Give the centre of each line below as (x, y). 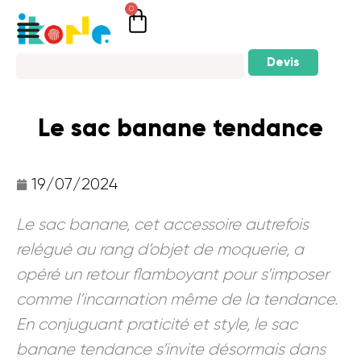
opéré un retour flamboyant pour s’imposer (172, 274)
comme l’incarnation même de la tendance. (177, 299)
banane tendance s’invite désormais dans (171, 349)
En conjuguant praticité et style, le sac (157, 324)
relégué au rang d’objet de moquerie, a (160, 249)
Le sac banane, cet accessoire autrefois (162, 224)
